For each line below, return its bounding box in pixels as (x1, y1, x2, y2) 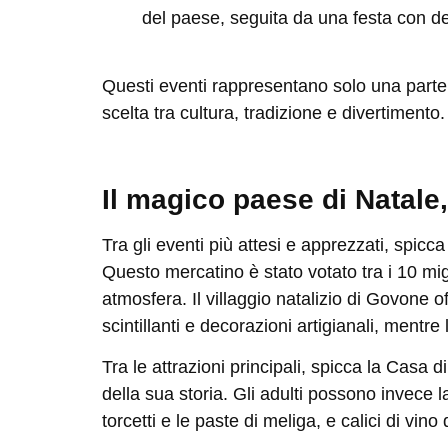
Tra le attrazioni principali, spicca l (102, 357, 371, 378)
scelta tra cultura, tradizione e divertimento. (102, 103, 445, 124)
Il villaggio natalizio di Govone (192, 288, 429, 309)
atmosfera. (102, 288, 192, 309)
